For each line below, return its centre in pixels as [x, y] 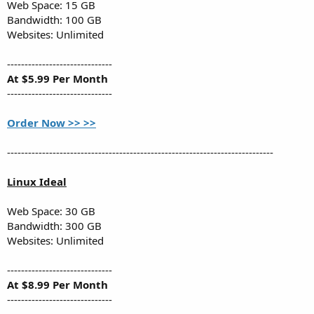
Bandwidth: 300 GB [54, 225]
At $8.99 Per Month [57, 284]
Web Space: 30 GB [51, 211]
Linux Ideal [37, 181]
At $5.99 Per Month [57, 78]
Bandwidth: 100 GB [54, 19]
